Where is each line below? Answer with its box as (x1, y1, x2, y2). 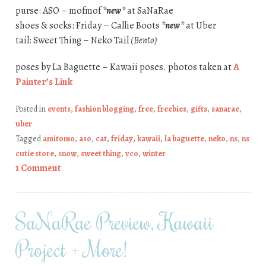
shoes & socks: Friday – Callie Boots (15, 19, 161, 33)
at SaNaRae (125, 4, 173, 18)
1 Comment (15, 161, 61, 175)
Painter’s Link (15, 75, 72, 89)
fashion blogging (74, 103, 134, 115)
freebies (157, 103, 186, 115)
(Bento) (130, 34, 157, 47)
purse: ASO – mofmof (15, 4, 103, 18)
